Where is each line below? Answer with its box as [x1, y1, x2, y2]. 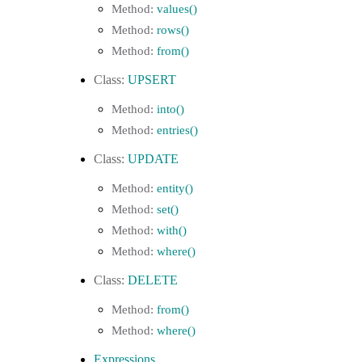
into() [157, 102, 184, 116]
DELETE [128, 273, 178, 287]
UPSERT [128, 73, 176, 86]
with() [157, 223, 187, 237]
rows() [157, 23, 189, 36]
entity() [157, 181, 193, 195]
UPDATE [128, 152, 179, 166]
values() [157, 2, 197, 15]
